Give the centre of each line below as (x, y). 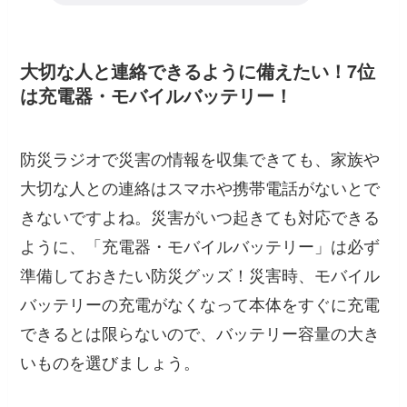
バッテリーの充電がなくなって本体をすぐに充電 (200, 304)
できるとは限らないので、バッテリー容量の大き (200, 333)
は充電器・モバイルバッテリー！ (157, 95)
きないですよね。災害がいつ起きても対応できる (200, 217)
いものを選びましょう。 (110, 362)
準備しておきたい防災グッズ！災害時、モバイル (200, 275)
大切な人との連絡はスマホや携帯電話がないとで (200, 188)
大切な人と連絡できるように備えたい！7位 (198, 70)
